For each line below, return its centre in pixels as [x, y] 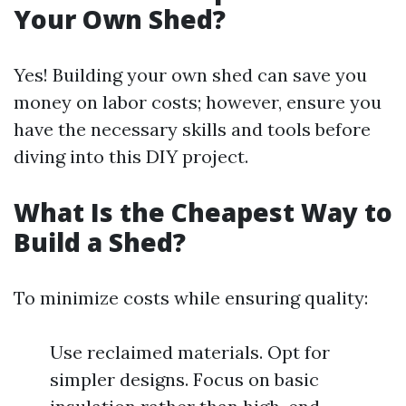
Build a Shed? [100, 242]
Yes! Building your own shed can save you [190, 74]
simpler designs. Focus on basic [184, 379]
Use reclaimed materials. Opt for [190, 352]
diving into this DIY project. [131, 156]
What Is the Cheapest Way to [203, 212]
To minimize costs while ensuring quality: [191, 297]
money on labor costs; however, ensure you [198, 101]
